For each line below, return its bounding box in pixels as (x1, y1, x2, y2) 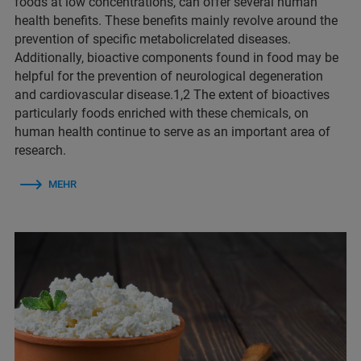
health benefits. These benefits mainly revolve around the (15, 13, 338, 29)
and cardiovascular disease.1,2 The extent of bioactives (15, 87, 330, 103)
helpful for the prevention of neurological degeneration (15, 68, 323, 85)
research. (15, 143, 66, 159)
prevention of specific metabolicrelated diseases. (15, 31, 291, 48)
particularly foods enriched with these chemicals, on (15, 106, 309, 122)
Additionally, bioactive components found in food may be (15, 50, 338, 66)
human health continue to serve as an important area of (15, 124, 330, 140)
